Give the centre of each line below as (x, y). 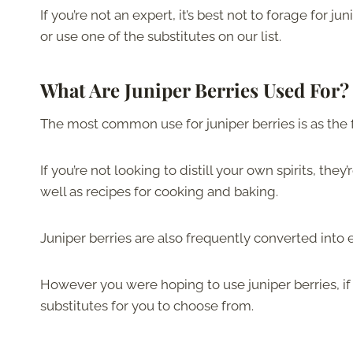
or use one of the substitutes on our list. (161, 37)
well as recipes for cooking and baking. (159, 192)
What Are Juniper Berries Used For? (195, 90)
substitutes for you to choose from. (147, 306)
